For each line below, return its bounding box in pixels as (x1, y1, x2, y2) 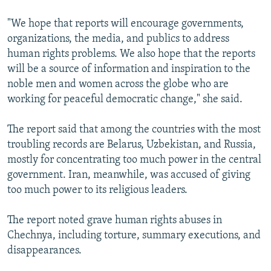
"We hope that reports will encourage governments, (7, 18, 244, 30)
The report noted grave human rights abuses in (7, 214, 222, 226)
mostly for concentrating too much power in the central (7, 154, 261, 166)
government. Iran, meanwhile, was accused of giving (7, 169, 250, 181)
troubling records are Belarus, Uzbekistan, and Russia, (7, 139, 256, 151)
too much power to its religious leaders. (7, 184, 188, 196)
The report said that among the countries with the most (7, 123, 261, 135)
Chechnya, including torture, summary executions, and (7, 229, 261, 241)
